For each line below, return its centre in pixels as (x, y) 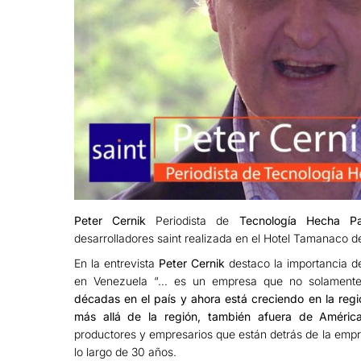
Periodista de (192, 221)
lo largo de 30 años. (125, 352)
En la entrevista (116, 263)
